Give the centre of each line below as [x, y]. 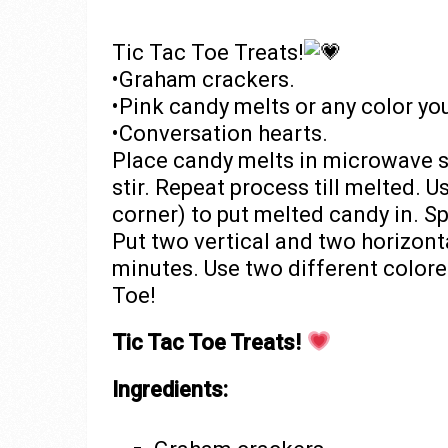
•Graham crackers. [203, 79]
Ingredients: [170, 389]
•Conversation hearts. [220, 133]
